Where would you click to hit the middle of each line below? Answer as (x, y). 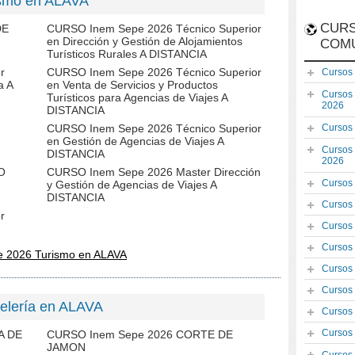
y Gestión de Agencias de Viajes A (132, 185)
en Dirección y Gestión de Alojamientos (145, 41)
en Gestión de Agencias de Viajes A (135, 141)
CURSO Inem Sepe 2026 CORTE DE (140, 334)
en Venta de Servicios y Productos (132, 85)
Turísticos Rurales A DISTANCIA (127, 54)
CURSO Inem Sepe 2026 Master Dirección (154, 172)
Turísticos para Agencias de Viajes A (137, 97)
